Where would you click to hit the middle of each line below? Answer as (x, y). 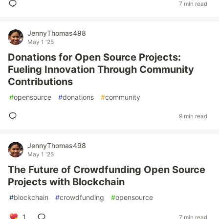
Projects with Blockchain (66, 182)
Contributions (40, 82)
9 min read (193, 116)
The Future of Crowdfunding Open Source (107, 170)
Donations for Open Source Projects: (94, 57)
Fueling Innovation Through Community (101, 69)
